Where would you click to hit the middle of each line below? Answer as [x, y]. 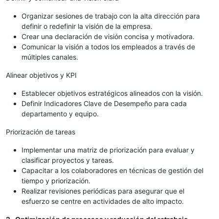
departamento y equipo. [60, 114]
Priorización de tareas [41, 132]
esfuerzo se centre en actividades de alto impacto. [103, 201]
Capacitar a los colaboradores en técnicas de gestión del [112, 171]
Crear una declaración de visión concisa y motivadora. [108, 37]
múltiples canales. [50, 57]
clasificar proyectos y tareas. [68, 160]
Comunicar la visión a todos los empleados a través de [108, 47]
